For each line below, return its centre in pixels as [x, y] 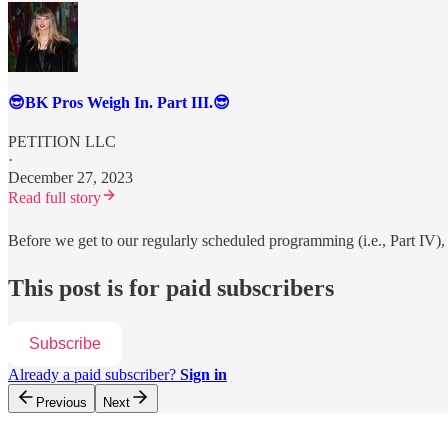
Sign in [203, 374]
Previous [61, 402]
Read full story [54, 198]
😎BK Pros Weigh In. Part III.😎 [119, 102]
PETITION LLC [62, 142]
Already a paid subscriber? [94, 374]
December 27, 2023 [70, 178]
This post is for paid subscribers [171, 288]
